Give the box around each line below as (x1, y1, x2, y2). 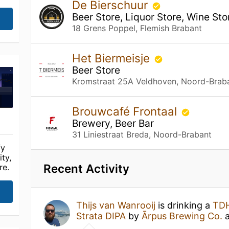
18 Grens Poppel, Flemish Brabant (72, 23, 202, 33)
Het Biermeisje (72, 51, 153, 65)
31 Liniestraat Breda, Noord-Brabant (72, 129, 212, 140)
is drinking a (155, 200, 213, 211)
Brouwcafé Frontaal (72, 104, 180, 118)
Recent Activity (43, 162, 130, 175)
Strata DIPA (76, 211, 126, 221)
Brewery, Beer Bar (72, 117, 154, 129)
